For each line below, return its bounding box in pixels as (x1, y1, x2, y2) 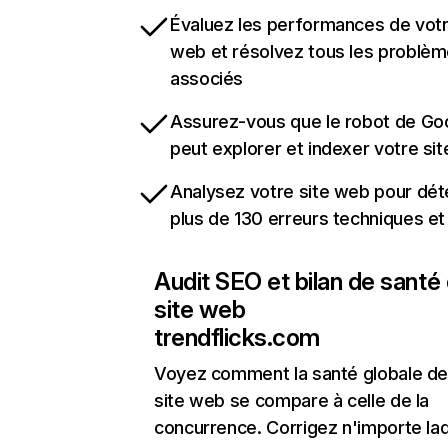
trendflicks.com (154, 323, 320, 353)
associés (170, 68, 244, 90)
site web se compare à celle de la (154, 390, 430, 412)
